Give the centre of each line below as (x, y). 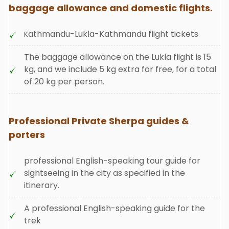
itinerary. (42, 185)
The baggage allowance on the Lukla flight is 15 (118, 57)
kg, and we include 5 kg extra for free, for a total (120, 69)
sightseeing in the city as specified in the (105, 173)
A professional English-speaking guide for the (114, 208)
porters (27, 135)
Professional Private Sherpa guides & (99, 121)
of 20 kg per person (63, 82)
